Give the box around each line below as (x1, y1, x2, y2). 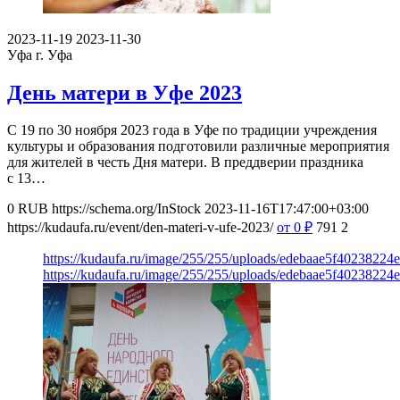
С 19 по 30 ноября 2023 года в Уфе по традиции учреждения (7, 122, 377, 138)
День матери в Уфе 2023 (7, 80, 242, 104)
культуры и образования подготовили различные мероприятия (7, 138, 389, 154)
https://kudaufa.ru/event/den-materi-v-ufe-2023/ (7, 220, 273, 236)
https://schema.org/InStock (52, 201, 201, 217)
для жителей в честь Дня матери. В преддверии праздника (7, 154, 363, 171)
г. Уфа (36, 46, 72, 62)
